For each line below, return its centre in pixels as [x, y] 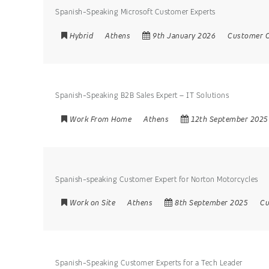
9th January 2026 [184, 35]
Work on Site [92, 203]
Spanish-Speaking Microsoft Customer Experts [135, 12]
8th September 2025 [211, 203]
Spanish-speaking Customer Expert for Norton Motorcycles [157, 179]
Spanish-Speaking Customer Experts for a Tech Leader [149, 262]
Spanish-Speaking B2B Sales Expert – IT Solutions [142, 95]
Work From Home [101, 119]
